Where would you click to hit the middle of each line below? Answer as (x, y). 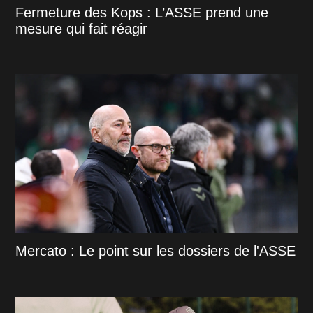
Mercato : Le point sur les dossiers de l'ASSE (156, 251)
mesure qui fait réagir (82, 28)
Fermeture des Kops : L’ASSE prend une (142, 12)
